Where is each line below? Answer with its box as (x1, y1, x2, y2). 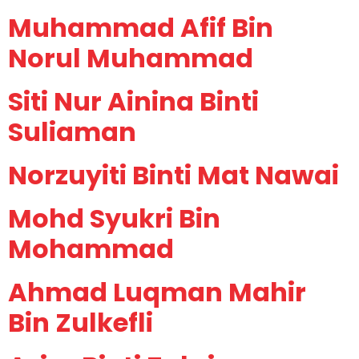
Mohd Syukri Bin (8, 200, 220, 237)
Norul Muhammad (8, 40, 253, 77)
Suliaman (8, 114, 136, 151)
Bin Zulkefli (8, 305, 153, 341)
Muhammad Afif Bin (8, 10, 273, 46)
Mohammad (8, 231, 174, 268)
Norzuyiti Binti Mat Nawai (8, 157, 339, 194)
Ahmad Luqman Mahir (8, 274, 306, 311)
